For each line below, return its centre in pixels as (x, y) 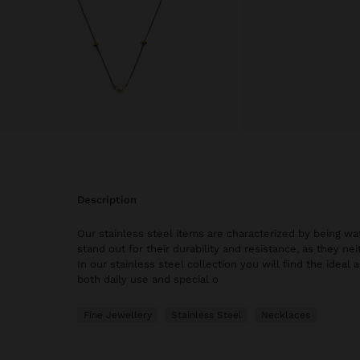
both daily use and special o (148, 280)
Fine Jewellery (118, 315)
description (110, 200)
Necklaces (286, 315)
